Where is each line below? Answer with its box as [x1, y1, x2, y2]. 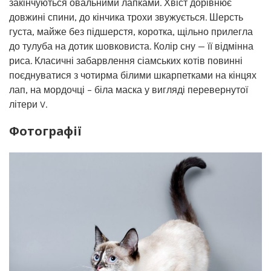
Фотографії [9, 122, 82, 139]
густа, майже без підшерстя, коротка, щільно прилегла [9, 25, 253, 38]
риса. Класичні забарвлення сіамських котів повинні [9, 54, 243, 67]
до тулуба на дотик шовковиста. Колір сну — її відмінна [9, 40, 253, 52]
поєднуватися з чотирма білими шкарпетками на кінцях [9, 69, 256, 81]
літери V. [9, 98, 47, 110]
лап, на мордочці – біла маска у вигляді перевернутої [9, 83, 248, 96]
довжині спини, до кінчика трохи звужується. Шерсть [9, 11, 243, 23]
